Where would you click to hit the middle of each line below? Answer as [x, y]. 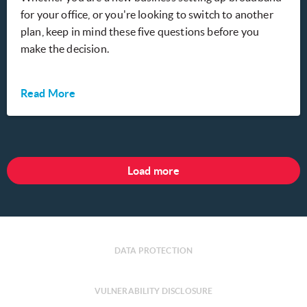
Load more [153, 171]
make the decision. [65, 49]
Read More [48, 94]
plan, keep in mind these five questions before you [140, 32]
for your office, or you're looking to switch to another [147, 15]
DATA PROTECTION [153, 251]
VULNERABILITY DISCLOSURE [153, 291]
